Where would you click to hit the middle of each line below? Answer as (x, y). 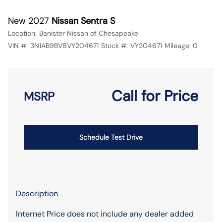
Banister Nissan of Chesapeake (88, 33)
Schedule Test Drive (111, 137)
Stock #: (114, 46)
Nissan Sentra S (83, 21)
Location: (22, 33)
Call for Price (155, 96)
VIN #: (18, 46)
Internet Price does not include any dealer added (105, 214)
